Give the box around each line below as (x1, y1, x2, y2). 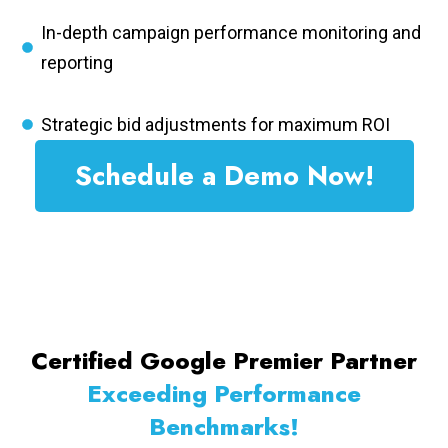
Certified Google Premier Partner (31, 342, 417, 378)
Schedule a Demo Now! (74, 155, 374, 195)
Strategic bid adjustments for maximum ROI (40, 113, 390, 135)
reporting (40, 51, 113, 73)
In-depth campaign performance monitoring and (40, 21, 421, 43)
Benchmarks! (149, 408, 299, 444)
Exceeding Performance (87, 375, 361, 411)
